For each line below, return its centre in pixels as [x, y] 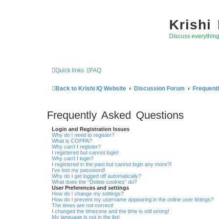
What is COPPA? [72, 141]
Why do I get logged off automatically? [97, 176]
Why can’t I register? [76, 146]
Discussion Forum [160, 88]
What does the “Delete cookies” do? [94, 182]
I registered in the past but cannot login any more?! [112, 164]
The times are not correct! [83, 205]
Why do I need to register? [83, 135]
